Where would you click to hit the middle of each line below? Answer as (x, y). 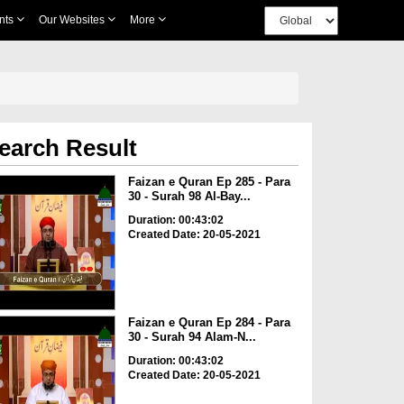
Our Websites (73, 20)
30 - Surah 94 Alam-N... (192, 337)
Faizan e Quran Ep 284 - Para (209, 323)
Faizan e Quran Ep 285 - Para (209, 182)
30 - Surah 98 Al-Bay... (189, 196)
